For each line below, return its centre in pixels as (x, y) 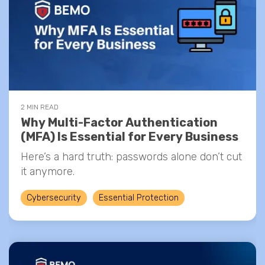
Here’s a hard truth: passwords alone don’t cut (131, 157)
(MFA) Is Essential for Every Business (130, 137)
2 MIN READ (40, 107)
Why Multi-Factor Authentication (119, 122)
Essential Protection (139, 198)
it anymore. (48, 172)
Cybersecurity (54, 198)
